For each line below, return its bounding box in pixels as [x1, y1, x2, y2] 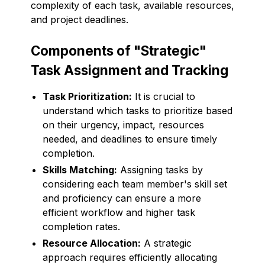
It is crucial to [132, 90, 195, 102]
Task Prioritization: [43, 90, 132, 102]
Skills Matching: [43, 163, 117, 176]
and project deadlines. [31, 13, 128, 25]
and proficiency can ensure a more [43, 192, 201, 204]
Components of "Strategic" [31, 42, 206, 59]
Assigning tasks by [117, 163, 203, 176]
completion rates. [43, 220, 120, 232]
